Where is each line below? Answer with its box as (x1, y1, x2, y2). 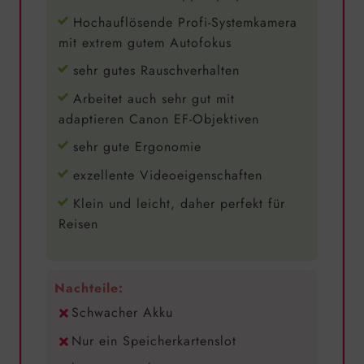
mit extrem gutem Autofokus (58, 32, 232, 52)
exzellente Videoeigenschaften (72, 165, 262, 184)
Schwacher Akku (71, 303, 173, 323)
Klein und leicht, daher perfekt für (72, 193, 285, 213)
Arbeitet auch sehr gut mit (72, 89, 235, 108)
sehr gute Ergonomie (72, 137, 201, 157)
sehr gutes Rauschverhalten (72, 61, 240, 80)
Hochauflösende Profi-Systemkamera (72, 12, 297, 32)
